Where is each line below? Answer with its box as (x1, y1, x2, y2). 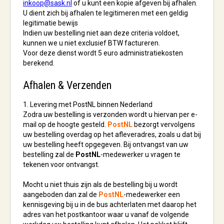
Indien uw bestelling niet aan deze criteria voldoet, (23, 29, 179, 37)
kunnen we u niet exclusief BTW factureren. (23, 39, 160, 47)
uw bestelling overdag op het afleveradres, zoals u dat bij (23, 130, 201, 138)
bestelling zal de (23, 150, 75, 158)
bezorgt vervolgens (132, 120, 195, 128)
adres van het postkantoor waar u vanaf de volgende (23, 210, 189, 218)
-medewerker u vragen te (100, 150, 180, 158)
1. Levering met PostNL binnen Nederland (23, 100, 152, 108)
